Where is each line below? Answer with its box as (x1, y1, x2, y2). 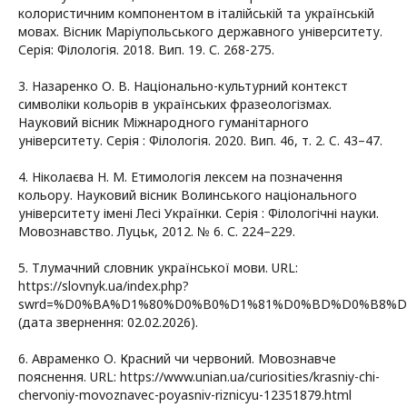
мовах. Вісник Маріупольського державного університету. (18, 22, 382, 40)
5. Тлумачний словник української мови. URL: (18, 258, 298, 276)
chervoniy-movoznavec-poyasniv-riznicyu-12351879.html (18, 385, 352, 403)
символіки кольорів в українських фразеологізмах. (18, 94, 332, 113)
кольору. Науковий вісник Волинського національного (18, 185, 357, 203)
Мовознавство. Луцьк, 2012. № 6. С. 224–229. (18, 222, 295, 240)
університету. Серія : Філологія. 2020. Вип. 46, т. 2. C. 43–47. (18, 131, 382, 149)
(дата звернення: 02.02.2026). (18, 313, 198, 331)
